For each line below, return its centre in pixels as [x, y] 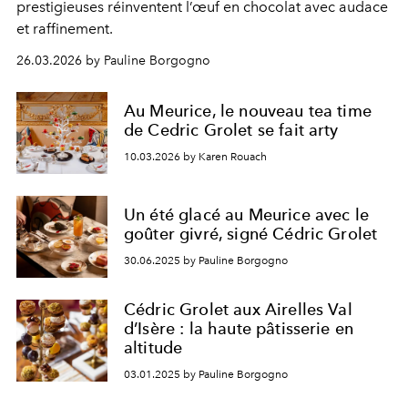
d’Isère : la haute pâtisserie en [239, 328]
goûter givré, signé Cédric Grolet [251, 234]
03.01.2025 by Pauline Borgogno [206, 374]
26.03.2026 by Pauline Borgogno [113, 61]
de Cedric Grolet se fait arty [231, 130]
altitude [153, 347]
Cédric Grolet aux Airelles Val [238, 309]
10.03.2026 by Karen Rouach [195, 156]
